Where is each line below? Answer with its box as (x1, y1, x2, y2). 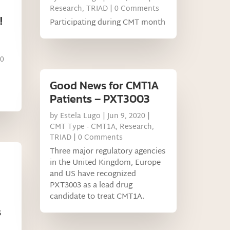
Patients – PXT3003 (50, 90, 150, 107)
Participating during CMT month (50, 15, 166, 30)
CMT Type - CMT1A (50, 120, 116, 133)
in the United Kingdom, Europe (50, 156, 161, 170)
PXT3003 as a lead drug (50, 178, 133, 193)
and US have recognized (50, 167, 137, 181)
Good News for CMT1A (50, 76, 160, 94)
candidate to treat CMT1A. (50, 189, 145, 204)
